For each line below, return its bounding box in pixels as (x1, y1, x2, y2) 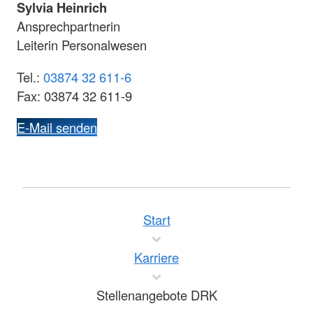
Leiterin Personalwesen (17, 36, 147, 54)
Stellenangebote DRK (96, 286, 217, 305)
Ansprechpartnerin (17, 17, 120, 36)
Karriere (134, 248, 179, 267)
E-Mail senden (17, 118, 97, 137)
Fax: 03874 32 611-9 (17, 86, 132, 105)
